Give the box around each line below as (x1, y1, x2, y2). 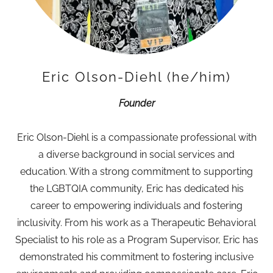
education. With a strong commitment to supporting (20, 166, 253, 177)
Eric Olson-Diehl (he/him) (42, 69, 231, 85)
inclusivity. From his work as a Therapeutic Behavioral (17, 217, 256, 229)
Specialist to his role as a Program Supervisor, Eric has (15, 234, 258, 246)
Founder (118, 97, 155, 109)
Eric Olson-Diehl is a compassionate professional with (16, 132, 257, 143)
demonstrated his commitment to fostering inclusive (19, 251, 253, 263)
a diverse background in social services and (38, 149, 235, 160)
